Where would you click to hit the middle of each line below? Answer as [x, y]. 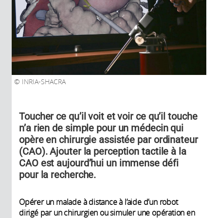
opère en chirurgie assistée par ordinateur [109, 139]
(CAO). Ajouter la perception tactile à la [103, 151]
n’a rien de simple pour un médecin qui [101, 128]
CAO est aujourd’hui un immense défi [99, 163]
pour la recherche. [58, 174]
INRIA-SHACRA [43, 82]
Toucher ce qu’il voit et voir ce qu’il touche [108, 116]
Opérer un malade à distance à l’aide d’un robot [99, 202]
